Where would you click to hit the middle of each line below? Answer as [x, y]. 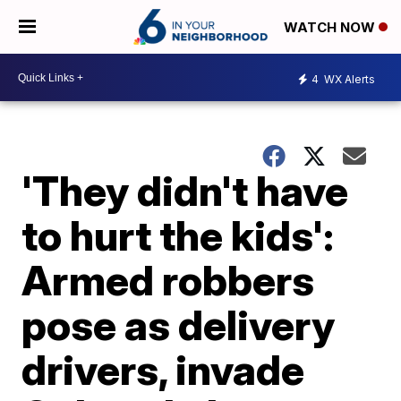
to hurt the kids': [178, 235]
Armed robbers [168, 280]
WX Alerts [348, 79]
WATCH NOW [331, 28]
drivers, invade [163, 370]
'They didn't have [185, 191]
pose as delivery [179, 325]
